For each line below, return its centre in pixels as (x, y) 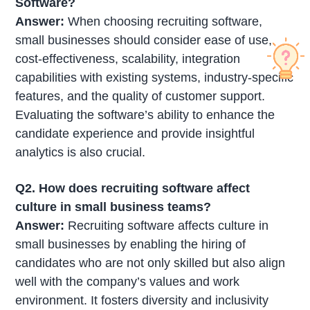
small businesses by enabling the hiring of (131, 244)
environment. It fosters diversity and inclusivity (142, 300)
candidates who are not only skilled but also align (151, 263)
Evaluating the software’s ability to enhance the (145, 115)
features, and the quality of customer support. (140, 97)
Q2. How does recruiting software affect (133, 188)
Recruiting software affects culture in (167, 225)
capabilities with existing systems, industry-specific (155, 78)
